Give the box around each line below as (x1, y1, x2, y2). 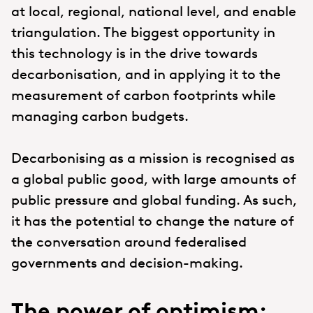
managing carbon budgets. (11, 107, 189, 124)
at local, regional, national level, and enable (11, 2, 296, 20)
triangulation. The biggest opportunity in (11, 23, 275, 41)
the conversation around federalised (11, 233, 247, 250)
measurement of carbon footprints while (11, 86, 276, 103)
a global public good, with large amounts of (11, 170, 296, 187)
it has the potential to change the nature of (11, 212, 294, 229)
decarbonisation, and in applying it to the (11, 65, 281, 82)
